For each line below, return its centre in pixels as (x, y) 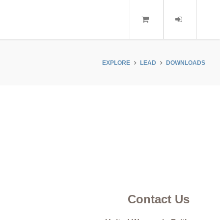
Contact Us (159, 199)
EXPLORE (116, 63)
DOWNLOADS (186, 63)
